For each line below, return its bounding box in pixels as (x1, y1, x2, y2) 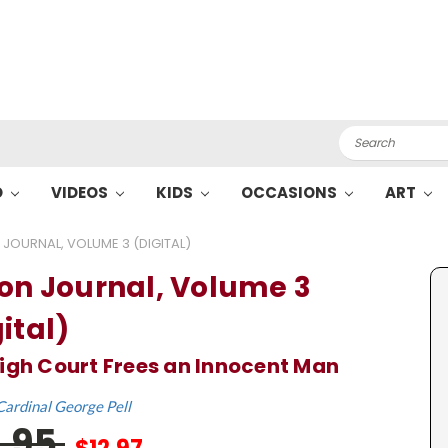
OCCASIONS (240, 182, 340, 203)
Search (338, 126, 388, 146)
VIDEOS (51, 182, 111, 203)
